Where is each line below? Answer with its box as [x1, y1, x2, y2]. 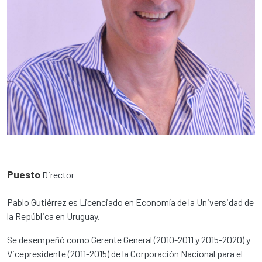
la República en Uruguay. [7, 211, 100, 222]
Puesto [7, 168, 40, 181]
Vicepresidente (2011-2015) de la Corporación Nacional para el [7, 248, 243, 260]
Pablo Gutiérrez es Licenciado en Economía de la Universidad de [7, 196, 254, 208]
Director [42, 169, 74, 181]
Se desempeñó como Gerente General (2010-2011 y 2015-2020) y [7, 234, 250, 246]
